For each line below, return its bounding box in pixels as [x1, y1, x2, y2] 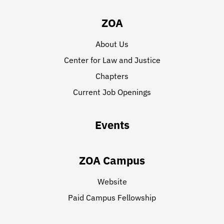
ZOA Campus [79, 153, 145, 167]
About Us [95, 39, 128, 49]
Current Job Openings [73, 87, 151, 97]
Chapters [95, 71, 128, 81]
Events [94, 117, 129, 132]
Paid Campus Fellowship [68, 192, 156, 202]
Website [97, 176, 127, 186]
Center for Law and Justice [63, 55, 160, 65]
